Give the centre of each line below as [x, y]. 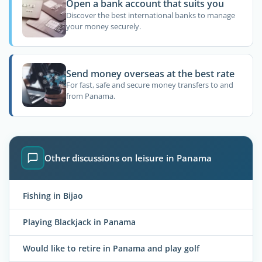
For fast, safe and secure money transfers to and [149, 85]
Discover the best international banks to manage [150, 15]
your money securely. [103, 26]
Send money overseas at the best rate [150, 73]
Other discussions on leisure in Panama [128, 158]
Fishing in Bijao [53, 195]
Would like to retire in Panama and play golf [111, 248]
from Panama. [90, 96]
